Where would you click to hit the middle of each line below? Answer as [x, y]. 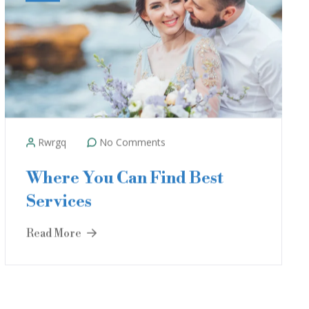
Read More [55, 230]
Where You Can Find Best [125, 175]
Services [59, 199]
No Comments [131, 139]
